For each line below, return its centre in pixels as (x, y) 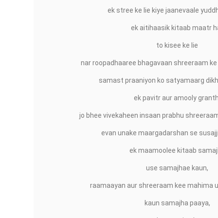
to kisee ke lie (177, 45)
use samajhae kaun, (177, 168)
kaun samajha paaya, (177, 203)
